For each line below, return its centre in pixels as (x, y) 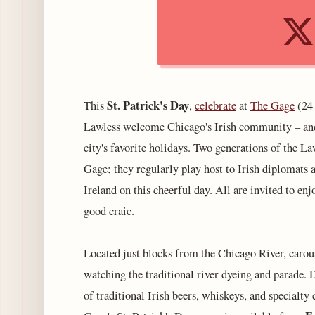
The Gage (272, 105)
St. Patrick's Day (148, 105)
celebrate (216, 105)
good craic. (109, 211)
